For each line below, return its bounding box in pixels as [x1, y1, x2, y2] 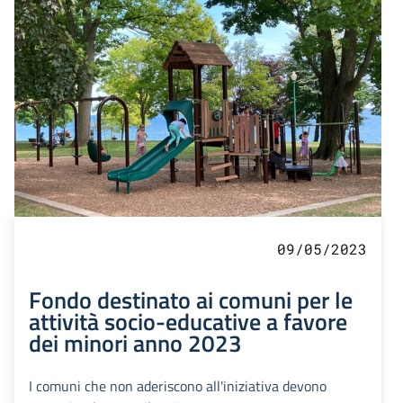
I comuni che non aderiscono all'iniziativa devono [29, 375, 327, 398]
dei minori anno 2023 [29, 325, 242, 362]
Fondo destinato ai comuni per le [29, 282, 353, 318]
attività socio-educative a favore [29, 303, 347, 340]
